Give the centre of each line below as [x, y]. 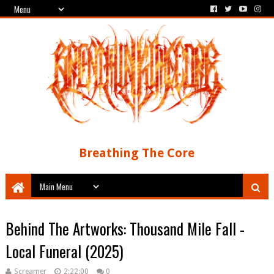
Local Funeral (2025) [64, 251]
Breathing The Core [137, 153]
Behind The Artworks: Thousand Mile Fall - [125, 228]
